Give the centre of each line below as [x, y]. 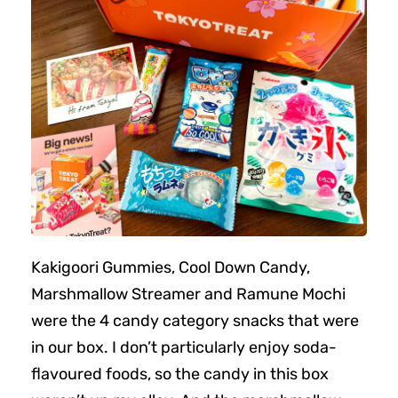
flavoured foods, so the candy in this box [180, 374]
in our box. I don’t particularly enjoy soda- [184, 347]
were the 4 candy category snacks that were [195, 320]
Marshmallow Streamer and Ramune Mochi [188, 294]
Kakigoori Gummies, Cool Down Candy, [171, 267]
